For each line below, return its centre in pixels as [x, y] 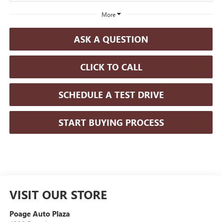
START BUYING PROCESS [111, 122]
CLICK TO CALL [111, 67]
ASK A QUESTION [111, 39]
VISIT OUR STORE [58, 194]
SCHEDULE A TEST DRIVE [111, 94]
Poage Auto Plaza [39, 213]
